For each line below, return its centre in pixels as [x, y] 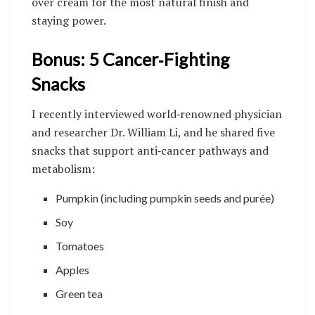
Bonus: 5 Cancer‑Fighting [131, 59]
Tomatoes [80, 246]
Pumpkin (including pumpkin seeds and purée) [165, 198]
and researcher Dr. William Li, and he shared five [153, 132]
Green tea [79, 294]
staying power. [69, 20]
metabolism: [63, 169]
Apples [73, 270]
